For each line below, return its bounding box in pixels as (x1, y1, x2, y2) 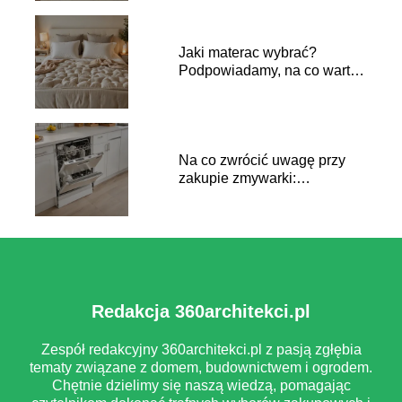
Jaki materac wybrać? (178, 45, 317, 61)
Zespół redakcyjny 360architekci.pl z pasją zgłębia (40, 341, 362, 357)
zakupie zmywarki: (178, 170, 296, 187)
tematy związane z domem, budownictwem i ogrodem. (30, 359, 372, 375)
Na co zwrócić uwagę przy (178, 153, 345, 169)
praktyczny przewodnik (178, 188, 324, 205)
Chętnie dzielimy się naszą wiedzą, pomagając (51, 377, 351, 393)
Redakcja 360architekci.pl (92, 301, 310, 321)
